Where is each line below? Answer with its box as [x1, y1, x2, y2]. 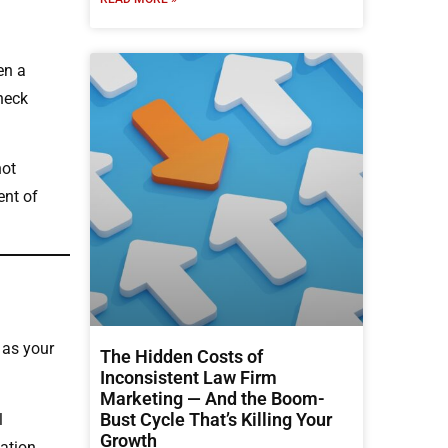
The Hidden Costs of [100, 345, 263, 367]
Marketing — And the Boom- [100, 387, 325, 409]
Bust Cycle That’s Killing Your [100, 408, 332, 430]
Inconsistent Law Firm [100, 366, 277, 388]
